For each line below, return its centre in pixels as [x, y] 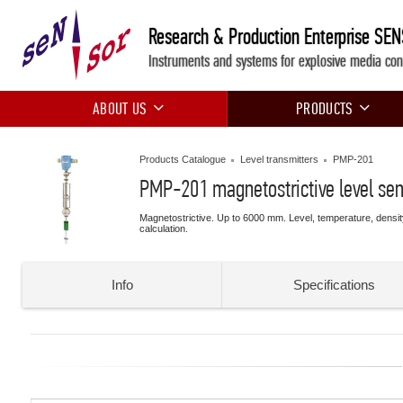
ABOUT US [120, 109]
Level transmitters [279, 159]
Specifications [334, 285]
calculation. [164, 228]
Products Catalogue [183, 159]
